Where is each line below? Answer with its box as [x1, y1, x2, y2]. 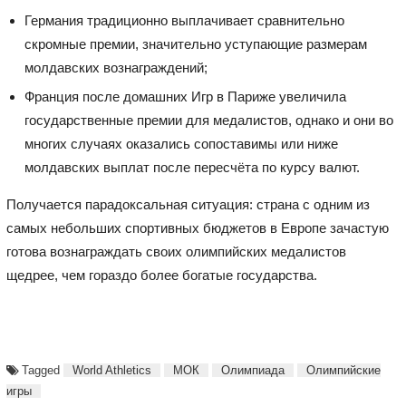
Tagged [21, 362, 63, 377]
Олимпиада [220, 362, 285, 377]
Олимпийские [305, 362, 381, 377]
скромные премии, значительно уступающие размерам [24, 35, 367, 52]
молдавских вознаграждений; [24, 59, 208, 75]
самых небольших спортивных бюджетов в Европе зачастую [5, 219, 389, 236]
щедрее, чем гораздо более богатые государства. [5, 266, 317, 283]
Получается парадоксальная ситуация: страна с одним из [5, 196, 370, 212]
